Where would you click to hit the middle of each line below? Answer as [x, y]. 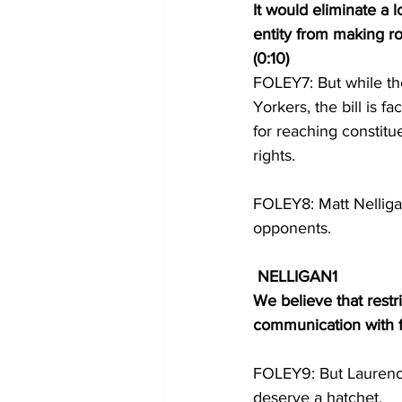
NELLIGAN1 [300, 276]
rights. [276, 155]
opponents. [294, 228]
